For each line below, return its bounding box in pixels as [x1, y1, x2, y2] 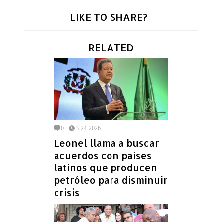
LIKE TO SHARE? [70, 10, 147, 24]
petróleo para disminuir [54, 173, 167, 186]
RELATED [88, 41, 134, 54]
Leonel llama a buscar [54, 136, 159, 149]
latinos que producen [54, 161, 157, 174]
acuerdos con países [54, 149, 152, 162]
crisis [54, 186, 80, 199]
